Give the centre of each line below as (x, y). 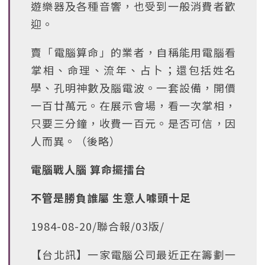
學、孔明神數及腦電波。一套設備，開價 (133, 88)
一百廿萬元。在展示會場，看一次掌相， (133, 105)
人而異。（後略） (76, 141)
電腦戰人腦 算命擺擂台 (88, 169)
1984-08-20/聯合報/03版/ (98, 226)
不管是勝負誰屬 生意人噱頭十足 (111, 198)
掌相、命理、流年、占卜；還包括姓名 (133, 70)
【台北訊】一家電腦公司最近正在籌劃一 (133, 254)
